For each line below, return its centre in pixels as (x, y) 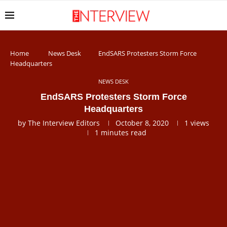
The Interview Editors (64, 123)
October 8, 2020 (142, 123)
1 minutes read (120, 133)
